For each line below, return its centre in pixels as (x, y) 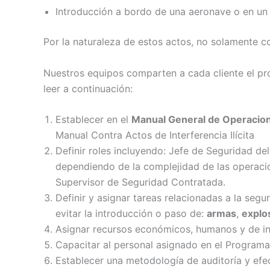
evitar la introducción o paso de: (131, 214)
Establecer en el (93, 120)
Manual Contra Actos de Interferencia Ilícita (155, 135)
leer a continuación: (88, 88)
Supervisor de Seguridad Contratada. (140, 182)
